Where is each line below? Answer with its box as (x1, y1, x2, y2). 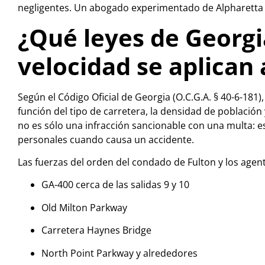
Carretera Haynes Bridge (41, 224, 151, 237)
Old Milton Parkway (41, 201, 127, 214)
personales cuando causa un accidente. (18, 132, 194, 146)
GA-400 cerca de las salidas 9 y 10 (41, 178, 189, 192)
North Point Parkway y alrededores (41, 246, 198, 260)
